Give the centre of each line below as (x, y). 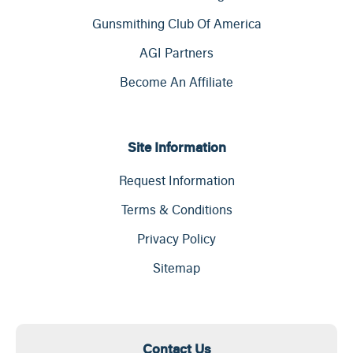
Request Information (176, 181)
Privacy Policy (176, 239)
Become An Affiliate (176, 82)
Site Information (176, 147)
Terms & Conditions (176, 210)
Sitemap (176, 268)
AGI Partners (176, 53)
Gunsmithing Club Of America (176, 24)
